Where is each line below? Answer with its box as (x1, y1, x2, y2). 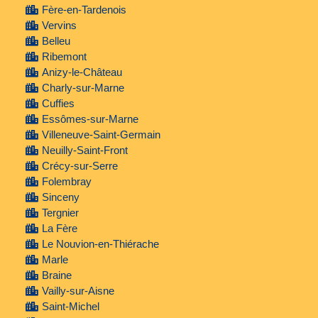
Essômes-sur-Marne (41, 113, 138, 126)
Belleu (41, 35, 70, 48)
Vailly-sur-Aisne (41, 285, 114, 297)
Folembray (41, 175, 92, 188)
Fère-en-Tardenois (41, 4, 126, 16)
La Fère (41, 222, 77, 235)
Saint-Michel (41, 300, 99, 313)
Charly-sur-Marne (41, 82, 124, 94)
